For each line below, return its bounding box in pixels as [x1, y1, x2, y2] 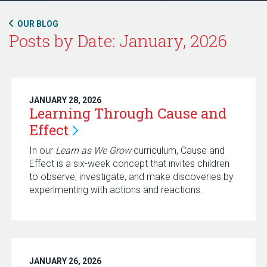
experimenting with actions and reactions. [29, 184, 205, 195]
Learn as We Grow [55, 145, 131, 156]
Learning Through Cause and [29, 104, 226, 123]
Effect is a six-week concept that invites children [29, 158, 229, 169]
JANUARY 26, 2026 [29, 256, 101, 266]
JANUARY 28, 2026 [29, 95, 101, 105]
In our [29, 145, 55, 156]
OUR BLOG [17, 19, 58, 29]
